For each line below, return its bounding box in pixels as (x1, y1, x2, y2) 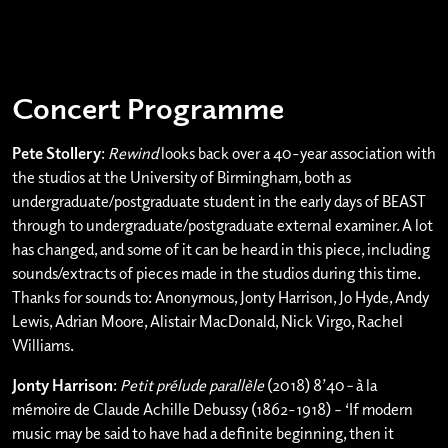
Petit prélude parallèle (120, 375, 267, 395)
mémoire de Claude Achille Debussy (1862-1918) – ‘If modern (12, 399, 413, 419)
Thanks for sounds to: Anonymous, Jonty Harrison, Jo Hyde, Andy (12, 287, 429, 307)
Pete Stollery (12, 143, 101, 163)
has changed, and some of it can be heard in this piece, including (12, 239, 430, 259)
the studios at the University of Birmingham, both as (12, 167, 351, 187)
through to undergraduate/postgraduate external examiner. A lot (12, 215, 433, 235)
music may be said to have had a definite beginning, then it (12, 423, 394, 443)
